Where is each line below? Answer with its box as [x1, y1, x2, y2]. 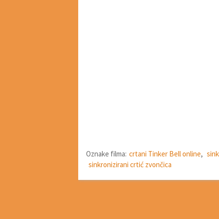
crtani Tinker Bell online [129, 149, 201, 159]
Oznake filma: [86, 149, 127, 159]
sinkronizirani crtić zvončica [88, 160, 172, 170]
